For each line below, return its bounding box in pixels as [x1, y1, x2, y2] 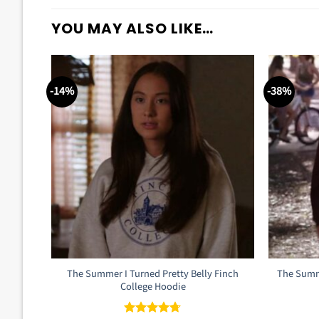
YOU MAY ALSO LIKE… [51, 19, 214, 39]
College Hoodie [120, 278, 186, 294]
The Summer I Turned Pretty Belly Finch [67, 266, 239, 281]
